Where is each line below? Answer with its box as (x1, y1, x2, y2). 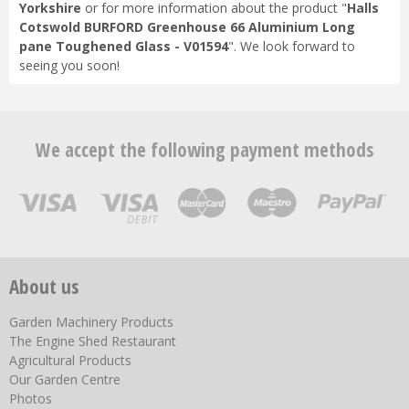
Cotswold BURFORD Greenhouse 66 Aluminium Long (18, 17, 355, 36)
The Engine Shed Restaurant (9, 332, 176, 351)
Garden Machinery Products (9, 313, 173, 331)
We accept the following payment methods (36, 137, 373, 163)
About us (9, 274, 79, 300)
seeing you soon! (18, 56, 120, 74)
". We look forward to (227, 37, 355, 55)
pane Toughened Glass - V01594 (18, 37, 228, 55)
